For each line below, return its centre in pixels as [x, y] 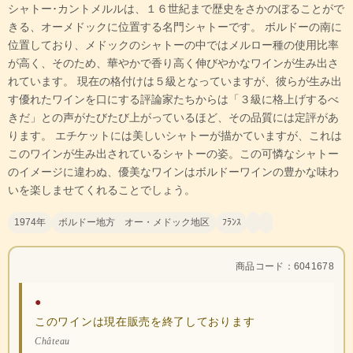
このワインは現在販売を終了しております [145, 322]
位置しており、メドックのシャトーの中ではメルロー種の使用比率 [173, 45]
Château [52, 342]
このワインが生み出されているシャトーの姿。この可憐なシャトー [173, 154]
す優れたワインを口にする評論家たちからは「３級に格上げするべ [173, 100]
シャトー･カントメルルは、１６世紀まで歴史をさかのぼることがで [176, 9]
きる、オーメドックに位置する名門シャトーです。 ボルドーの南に [175, 27]
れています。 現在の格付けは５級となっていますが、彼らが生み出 [175, 82]
